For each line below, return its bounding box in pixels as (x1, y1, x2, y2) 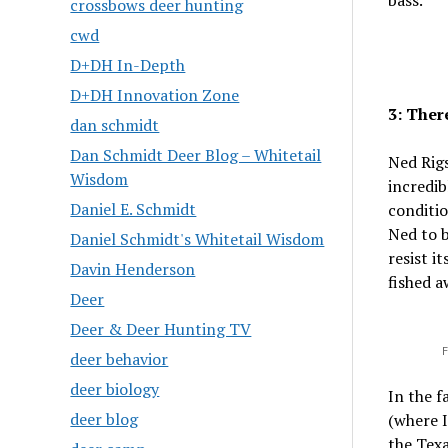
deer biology (70, 378, 160, 400)
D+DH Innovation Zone (70, 84, 240, 106)
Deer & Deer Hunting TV (70, 318, 252, 340)
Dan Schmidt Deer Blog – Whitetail (70, 144, 322, 166)
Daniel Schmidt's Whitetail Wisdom (70, 228, 325, 250)
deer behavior (70, 348, 169, 370)
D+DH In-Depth (70, 54, 186, 76)
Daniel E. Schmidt (70, 198, 197, 220)
